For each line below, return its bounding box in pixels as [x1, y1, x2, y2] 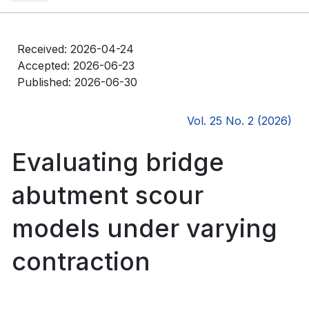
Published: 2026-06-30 [17, 74, 137, 89]
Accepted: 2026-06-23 [17, 58, 134, 72]
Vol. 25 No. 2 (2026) [187, 113, 292, 128]
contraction [12, 246, 150, 277]
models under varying [12, 212, 277, 243]
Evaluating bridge [12, 146, 224, 177]
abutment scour [12, 179, 203, 210]
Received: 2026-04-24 [17, 41, 134, 56]
